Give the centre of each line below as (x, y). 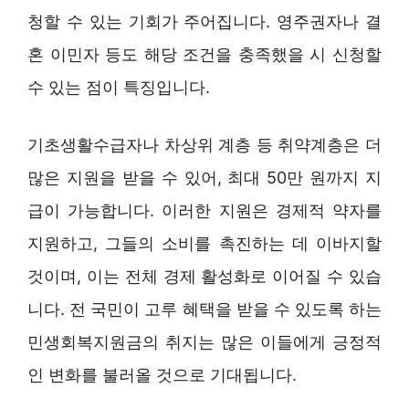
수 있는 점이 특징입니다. (119, 87)
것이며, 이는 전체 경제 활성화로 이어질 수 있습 (204, 276)
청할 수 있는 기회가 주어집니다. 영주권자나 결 (204, 21)
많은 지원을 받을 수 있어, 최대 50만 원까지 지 (204, 177)
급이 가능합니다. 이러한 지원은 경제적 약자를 (204, 210)
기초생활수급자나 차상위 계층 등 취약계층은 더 (204, 144)
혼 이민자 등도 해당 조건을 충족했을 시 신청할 (204, 54)
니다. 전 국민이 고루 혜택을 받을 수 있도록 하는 (204, 309)
